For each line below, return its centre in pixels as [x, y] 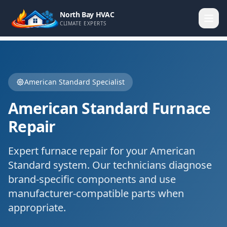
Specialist [107, 82]
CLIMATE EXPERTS [83, 23]
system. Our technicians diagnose [131, 165]
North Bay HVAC [87, 14]
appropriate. [37, 207]
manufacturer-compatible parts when [96, 193]
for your [129, 151]
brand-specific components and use [92, 179]
